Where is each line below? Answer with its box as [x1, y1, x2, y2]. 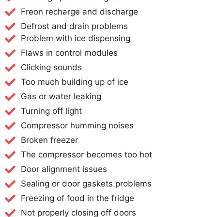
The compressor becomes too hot [20, 150, 152, 160]
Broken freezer [20, 135, 78, 145]
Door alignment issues [20, 164, 107, 174]
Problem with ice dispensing [20, 33, 130, 44]
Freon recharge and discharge [20, 7, 138, 17]
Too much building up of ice [20, 77, 128, 87]
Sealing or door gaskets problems [20, 179, 152, 189]
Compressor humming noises [20, 121, 134, 131]
